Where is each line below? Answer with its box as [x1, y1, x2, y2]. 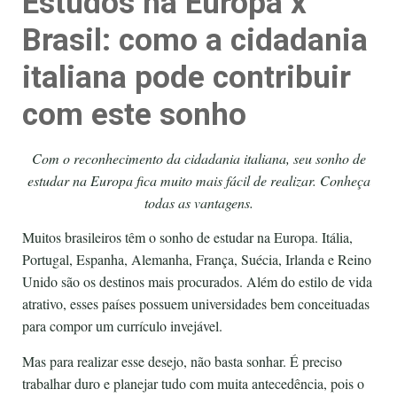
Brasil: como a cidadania [22, 22, 368, 59]
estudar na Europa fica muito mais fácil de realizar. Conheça [27, 171, 370, 191]
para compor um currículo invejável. [22, 316, 222, 336]
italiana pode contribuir [22, 59, 351, 97]
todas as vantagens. [144, 193, 253, 213]
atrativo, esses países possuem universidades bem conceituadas [22, 294, 370, 314]
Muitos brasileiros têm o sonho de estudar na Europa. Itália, [22, 228, 353, 247]
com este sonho [22, 97, 246, 134]
